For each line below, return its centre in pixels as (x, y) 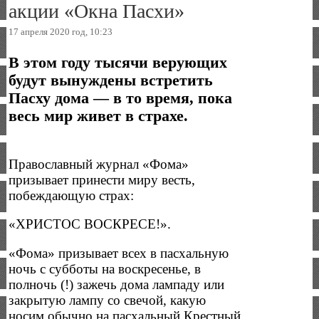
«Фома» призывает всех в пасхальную (119, 253)
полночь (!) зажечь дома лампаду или (117, 284)
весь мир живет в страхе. (99, 116)
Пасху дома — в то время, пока (121, 98)
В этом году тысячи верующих (118, 62)
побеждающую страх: (72, 195)
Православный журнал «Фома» (99, 164)
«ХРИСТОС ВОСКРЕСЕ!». (90, 224)
